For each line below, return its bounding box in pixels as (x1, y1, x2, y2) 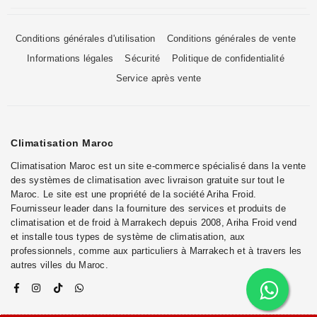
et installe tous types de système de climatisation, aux (11, 231, 246, 242)
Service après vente (115, 72, 202, 83)
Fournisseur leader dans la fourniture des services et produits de (11, 202, 286, 214)
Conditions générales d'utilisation (15, 33, 156, 44)
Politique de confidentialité (171, 52, 284, 64)
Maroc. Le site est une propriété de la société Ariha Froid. (11, 188, 257, 200)
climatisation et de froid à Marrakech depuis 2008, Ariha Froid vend (11, 217, 297, 228)
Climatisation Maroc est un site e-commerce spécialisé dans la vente (11, 160, 306, 171)
